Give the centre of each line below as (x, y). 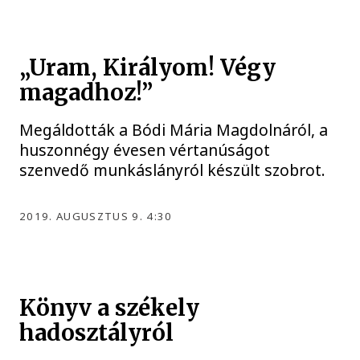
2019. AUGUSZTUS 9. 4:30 (96, 217)
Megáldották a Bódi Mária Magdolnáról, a (174, 130)
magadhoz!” (86, 93)
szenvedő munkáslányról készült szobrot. (173, 170)
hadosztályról (97, 333)
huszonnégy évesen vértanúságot (145, 150)
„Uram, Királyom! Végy (148, 68)
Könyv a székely (110, 308)
